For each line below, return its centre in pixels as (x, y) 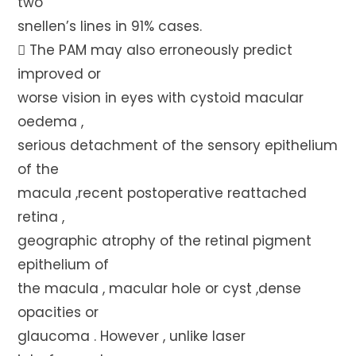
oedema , (51, 122)
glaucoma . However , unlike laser (132, 336)
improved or (60, 74)
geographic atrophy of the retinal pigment (165, 241)
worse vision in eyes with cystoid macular (161, 98)
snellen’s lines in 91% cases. (110, 26)
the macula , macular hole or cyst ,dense (160, 288)
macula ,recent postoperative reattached (163, 193)
